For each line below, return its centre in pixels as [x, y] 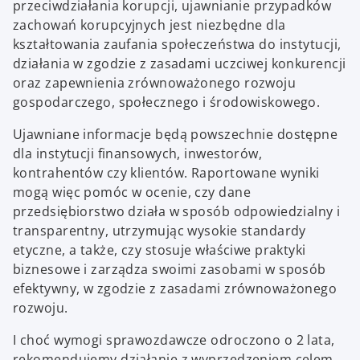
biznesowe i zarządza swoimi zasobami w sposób [170, 269]
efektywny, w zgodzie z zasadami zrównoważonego [175, 288]
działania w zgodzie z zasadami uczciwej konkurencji [180, 63]
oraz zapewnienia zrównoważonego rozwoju [155, 82]
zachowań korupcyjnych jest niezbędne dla [149, 25]
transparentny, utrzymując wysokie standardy [160, 230]
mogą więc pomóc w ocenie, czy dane [132, 192]
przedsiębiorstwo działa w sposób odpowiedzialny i [177, 211]
